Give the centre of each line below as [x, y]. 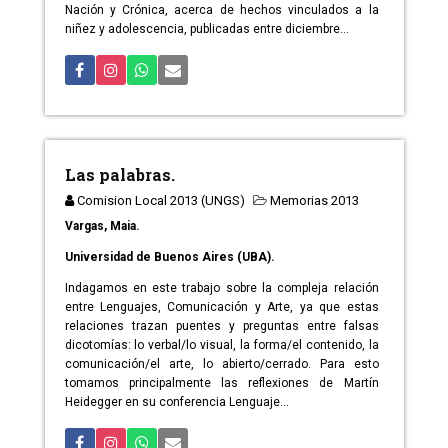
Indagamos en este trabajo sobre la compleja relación [221, 288]
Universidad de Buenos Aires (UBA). [169, 257]
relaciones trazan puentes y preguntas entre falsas [221, 326]
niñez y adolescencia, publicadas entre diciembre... [206, 29]
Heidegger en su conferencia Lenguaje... [176, 402]
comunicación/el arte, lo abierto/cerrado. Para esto [221, 364]
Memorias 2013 [314, 201]
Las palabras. [119, 175]
